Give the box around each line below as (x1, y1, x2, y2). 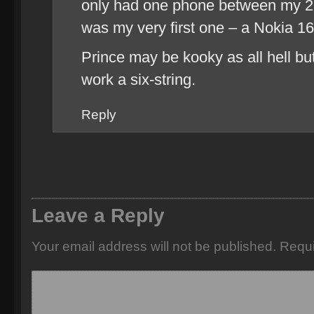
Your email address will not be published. (32, 239, 276, 254)
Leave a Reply (32, 205, 165, 226)
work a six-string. (81, 71, 196, 88)
